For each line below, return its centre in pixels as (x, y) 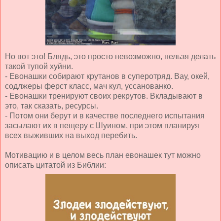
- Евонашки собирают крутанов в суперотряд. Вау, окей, (107, 76)
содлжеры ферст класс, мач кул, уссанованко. (90, 86)
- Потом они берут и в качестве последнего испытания (105, 115)
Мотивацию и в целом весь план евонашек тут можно (103, 155)
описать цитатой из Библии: (55, 165)
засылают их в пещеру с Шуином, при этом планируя (102, 125)
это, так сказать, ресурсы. (53, 106)
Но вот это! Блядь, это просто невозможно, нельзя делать (110, 56)
